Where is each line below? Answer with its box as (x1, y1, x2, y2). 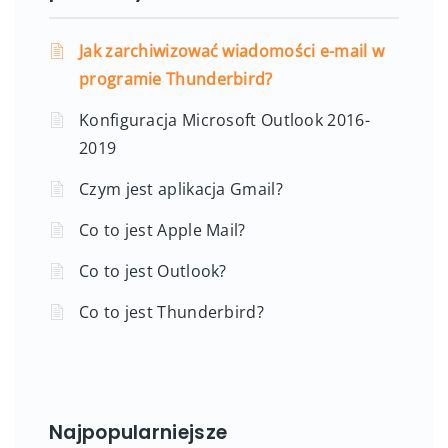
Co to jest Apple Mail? (79, 218, 246, 241)
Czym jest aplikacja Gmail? (79, 177, 283, 200)
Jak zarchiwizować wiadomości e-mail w (79, 39, 385, 62)
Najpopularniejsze (49, 418, 228, 446)
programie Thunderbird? (79, 67, 273, 90)
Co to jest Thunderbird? (79, 300, 264, 323)
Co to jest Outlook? (79, 259, 227, 282)
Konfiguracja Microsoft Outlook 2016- (79, 108, 370, 131)
